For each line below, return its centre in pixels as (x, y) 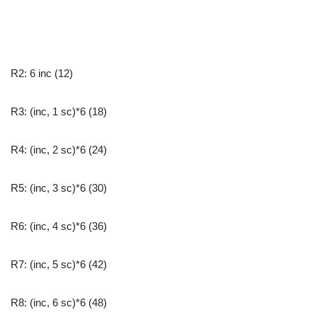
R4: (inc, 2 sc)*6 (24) (59, 150)
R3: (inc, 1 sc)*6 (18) (59, 112)
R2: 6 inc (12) (42, 74)
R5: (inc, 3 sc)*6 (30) (59, 188)
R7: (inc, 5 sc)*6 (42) (59, 265)
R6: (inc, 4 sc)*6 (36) (59, 226)
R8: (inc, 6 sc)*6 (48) (59, 303)
